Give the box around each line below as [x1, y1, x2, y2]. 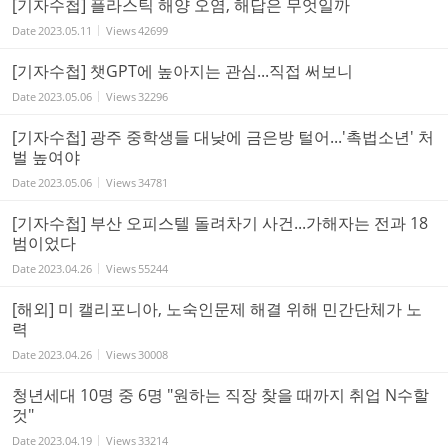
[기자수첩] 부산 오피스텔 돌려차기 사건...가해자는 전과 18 [12, 211, 428, 234]
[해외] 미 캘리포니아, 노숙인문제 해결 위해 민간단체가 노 [12, 297, 422, 320]
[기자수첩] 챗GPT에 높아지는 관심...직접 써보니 [12, 59, 353, 82]
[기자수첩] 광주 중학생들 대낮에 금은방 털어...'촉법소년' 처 [12, 125, 434, 148]
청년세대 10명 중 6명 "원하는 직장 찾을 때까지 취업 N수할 [12, 383, 429, 406]
